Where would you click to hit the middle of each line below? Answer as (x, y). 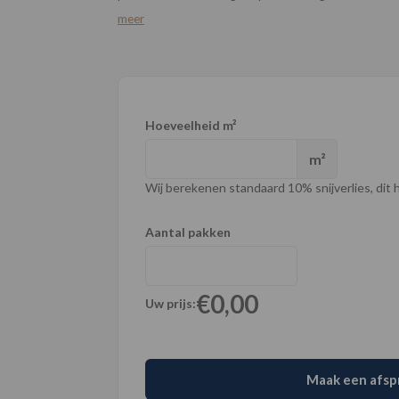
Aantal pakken (188, 232)
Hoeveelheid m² (191, 125)
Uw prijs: (171, 303)
